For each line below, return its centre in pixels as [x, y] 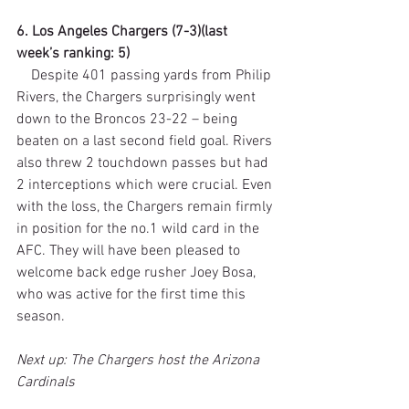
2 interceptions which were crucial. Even [146, 185]
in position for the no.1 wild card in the [140, 229]
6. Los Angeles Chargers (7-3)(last [124, 31]
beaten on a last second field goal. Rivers [146, 141]
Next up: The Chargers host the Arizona [140, 360]
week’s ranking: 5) [73, 53]
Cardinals [46, 382]
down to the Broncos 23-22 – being [129, 119]
